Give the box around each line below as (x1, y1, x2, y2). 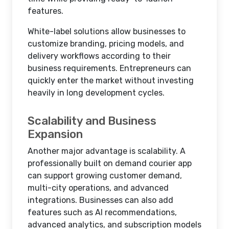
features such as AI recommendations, (28, 208, 177, 217)
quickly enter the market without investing (28, 76, 194, 85)
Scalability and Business (28, 114, 156, 128)
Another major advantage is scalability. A (28, 146, 186, 156)
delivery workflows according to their (28, 51, 171, 61)
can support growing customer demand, (28, 171, 182, 180)
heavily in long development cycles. (28, 88, 165, 98)
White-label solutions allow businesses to (28, 27, 186, 36)
